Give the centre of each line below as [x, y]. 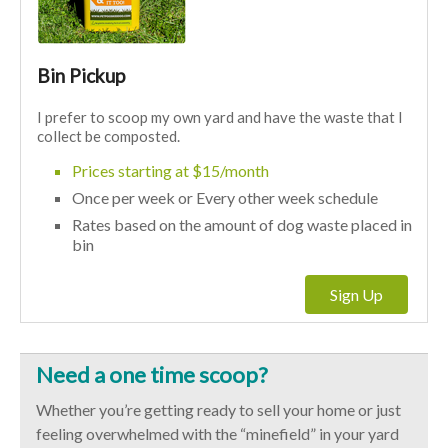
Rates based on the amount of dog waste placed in [242, 224]
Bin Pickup [81, 75]
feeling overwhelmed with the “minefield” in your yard [218, 433]
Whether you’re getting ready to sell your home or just [219, 409]
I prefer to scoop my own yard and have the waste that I [220, 117]
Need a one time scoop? [152, 374]
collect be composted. [109, 136]
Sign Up [356, 294]
